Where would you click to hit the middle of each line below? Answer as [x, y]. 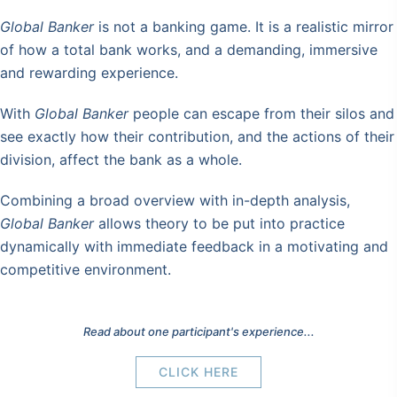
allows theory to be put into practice [219, 223]
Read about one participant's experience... [198, 331]
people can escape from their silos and [261, 113]
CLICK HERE [198, 371]
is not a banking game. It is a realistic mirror [244, 26]
